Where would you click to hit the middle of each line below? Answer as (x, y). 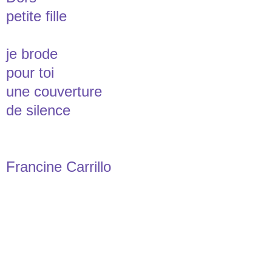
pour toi (30, 72)
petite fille (36, 16)
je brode (32, 53)
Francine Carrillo (59, 166)
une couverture (54, 91)
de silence (38, 110)
